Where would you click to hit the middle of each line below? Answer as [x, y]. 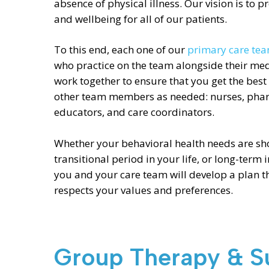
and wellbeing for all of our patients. [141, 19]
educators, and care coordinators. [135, 112]
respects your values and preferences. [145, 190]
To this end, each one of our [121, 50]
